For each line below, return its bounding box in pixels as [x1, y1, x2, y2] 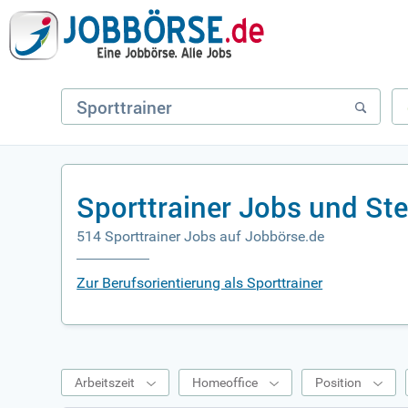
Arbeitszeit [75, 375, 136, 390]
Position [315, 375, 362, 390]
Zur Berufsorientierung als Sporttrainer [76, 274, 323, 291]
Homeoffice [192, 375, 259, 390]
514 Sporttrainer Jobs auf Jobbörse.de [76, 228, 325, 245]
